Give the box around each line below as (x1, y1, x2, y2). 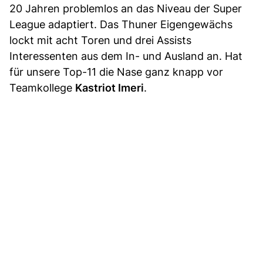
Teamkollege (9, 82, 75, 95)
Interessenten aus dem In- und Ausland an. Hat (9, 50, 242, 63)
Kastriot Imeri (75, 82, 144, 95)
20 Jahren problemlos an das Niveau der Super (9, 2, 242, 15)
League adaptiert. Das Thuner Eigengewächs (9, 18, 232, 31)
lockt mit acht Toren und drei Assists (9, 34, 191, 47)
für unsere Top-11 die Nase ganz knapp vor (9, 66, 223, 79)
